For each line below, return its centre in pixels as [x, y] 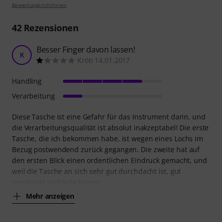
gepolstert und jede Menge [56, 182]
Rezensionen [50, 28]
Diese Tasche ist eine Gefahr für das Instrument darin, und [109, 116]
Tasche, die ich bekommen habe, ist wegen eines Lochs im [108, 138]
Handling [27, 81]
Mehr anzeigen [50, 196]
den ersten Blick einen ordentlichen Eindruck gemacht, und [110, 160]
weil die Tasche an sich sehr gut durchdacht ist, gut [97, 171]
